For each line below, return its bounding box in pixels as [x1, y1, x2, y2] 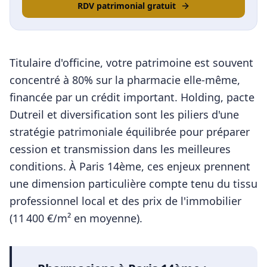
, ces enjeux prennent [141, 159, 250, 173]
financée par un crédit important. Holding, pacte [10, 90, 254, 104]
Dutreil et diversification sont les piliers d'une [10, 107, 239, 122]
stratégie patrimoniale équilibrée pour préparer [10, 125, 250, 139]
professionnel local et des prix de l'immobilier [10, 194, 241, 208]
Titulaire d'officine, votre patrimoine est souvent [10, 55, 253, 70]
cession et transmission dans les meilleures [10, 142, 231, 156]
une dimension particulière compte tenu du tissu [10, 176, 257, 191]
